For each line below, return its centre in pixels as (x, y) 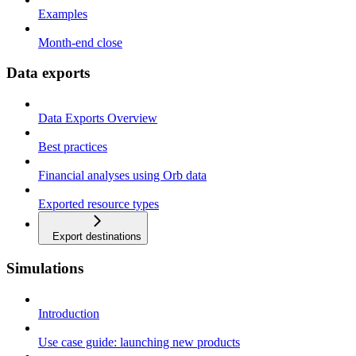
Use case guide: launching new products (139, 342)
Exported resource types (99, 204)
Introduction (69, 313)
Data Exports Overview (98, 118)
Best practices (73, 147)
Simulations (45, 268)
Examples (63, 14)
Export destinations (97, 237)
